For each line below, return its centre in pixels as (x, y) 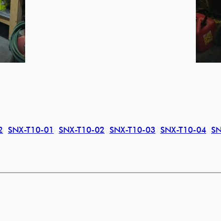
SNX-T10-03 (132, 130)
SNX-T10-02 (82, 130)
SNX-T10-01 (31, 130)
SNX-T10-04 (183, 130)
